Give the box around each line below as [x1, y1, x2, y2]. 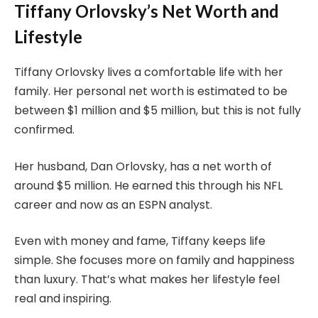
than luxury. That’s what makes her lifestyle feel [14, 271, 280, 288]
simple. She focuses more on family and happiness [14, 252, 295, 269]
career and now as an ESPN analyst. [14, 196, 212, 213]
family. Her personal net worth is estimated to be [14, 82, 287, 99]
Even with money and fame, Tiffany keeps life [14, 233, 265, 250]
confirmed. [14, 121, 75, 138]
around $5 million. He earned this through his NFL [14, 177, 283, 194]
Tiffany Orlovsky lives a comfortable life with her [14, 63, 283, 80]
